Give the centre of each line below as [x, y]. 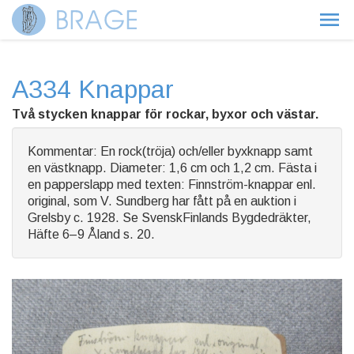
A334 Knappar [93, 89]
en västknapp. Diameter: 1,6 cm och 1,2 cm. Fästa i [172, 168]
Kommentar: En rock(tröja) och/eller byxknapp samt [170, 151]
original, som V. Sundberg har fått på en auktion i [162, 201]
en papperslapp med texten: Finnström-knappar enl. [172, 185]
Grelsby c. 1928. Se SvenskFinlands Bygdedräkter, [169, 218]
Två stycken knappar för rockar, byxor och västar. [165, 114]
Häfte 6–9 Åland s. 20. [91, 234]
